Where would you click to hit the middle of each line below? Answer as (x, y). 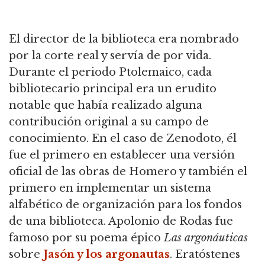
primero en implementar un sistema (110, 188)
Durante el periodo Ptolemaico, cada (110, 72)
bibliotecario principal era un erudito (113, 89)
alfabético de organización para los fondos (125, 205)
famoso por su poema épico (86, 238)
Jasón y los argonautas (106, 255)
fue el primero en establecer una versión (122, 155)
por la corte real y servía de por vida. (110, 56)
